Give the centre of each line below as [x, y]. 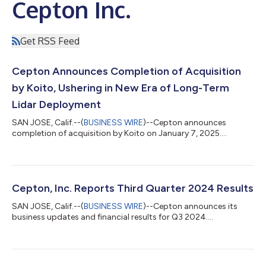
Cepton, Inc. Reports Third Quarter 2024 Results [133, 188]
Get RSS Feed [50, 41]
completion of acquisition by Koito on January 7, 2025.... [119, 133]
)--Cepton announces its [190, 206]
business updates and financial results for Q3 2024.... [113, 217]
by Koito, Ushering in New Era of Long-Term [121, 88]
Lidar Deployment [56, 104]
